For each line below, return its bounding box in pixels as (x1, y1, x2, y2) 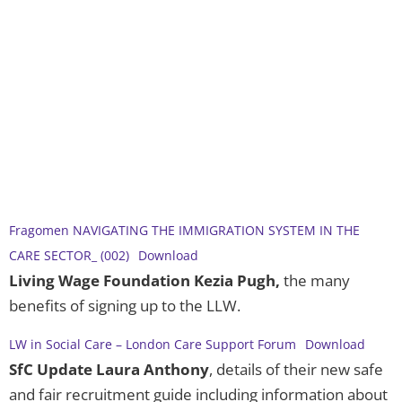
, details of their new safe (209, 359, 383, 380)
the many (284, 270, 350, 292)
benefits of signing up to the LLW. (9, 295, 240, 317)
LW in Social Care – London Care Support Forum (9, 336, 296, 354)
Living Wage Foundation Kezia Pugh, (9, 270, 284, 292)
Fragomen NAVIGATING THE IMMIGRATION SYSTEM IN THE (9, 222, 360, 240)
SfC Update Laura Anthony (9, 359, 209, 380)
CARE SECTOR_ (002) (9, 247, 129, 265)
